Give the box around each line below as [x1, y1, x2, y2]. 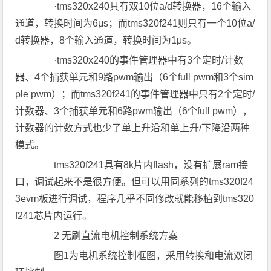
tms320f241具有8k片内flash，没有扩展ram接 [34, 160, 249, 170]
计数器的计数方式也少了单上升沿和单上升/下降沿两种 [15, 123, 250, 133]
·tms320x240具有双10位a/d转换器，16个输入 [34, 1, 252, 11]
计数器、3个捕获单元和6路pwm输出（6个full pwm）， [15, 106, 253, 116]
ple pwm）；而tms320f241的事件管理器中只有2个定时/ [15, 89, 255, 99]
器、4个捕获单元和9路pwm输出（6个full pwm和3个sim [15, 72, 254, 82]
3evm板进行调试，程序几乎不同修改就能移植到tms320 [15, 194, 255, 204]
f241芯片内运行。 [15, 211, 93, 221]
